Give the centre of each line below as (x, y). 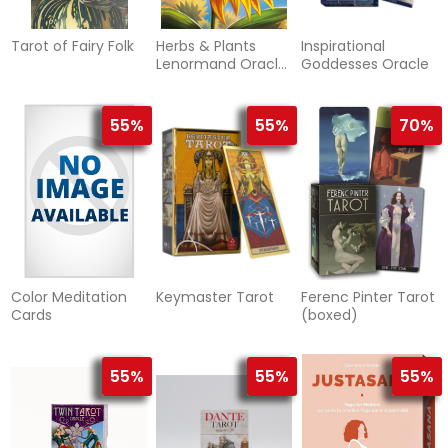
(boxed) (329, 315)
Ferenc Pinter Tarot (367, 297)
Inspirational (342, 46)
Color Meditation (69, 297)
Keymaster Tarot (214, 297)
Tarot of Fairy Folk (73, 46)
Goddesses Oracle (364, 64)
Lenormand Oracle (221, 64)
